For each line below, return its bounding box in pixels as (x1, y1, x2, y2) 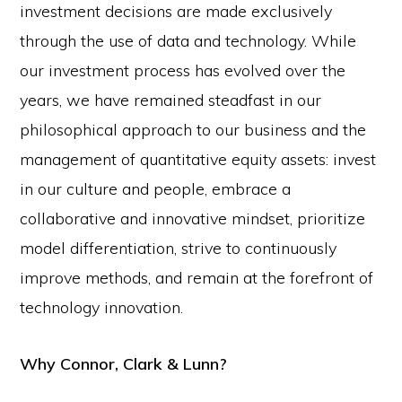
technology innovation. (20, 297, 184, 318)
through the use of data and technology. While (20, 31, 357, 51)
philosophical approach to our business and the (20, 119, 367, 140)
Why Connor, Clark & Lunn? (20, 354, 228, 374)
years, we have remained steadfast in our (20, 90, 322, 110)
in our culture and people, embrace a (20, 179, 292, 199)
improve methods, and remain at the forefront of (20, 267, 374, 288)
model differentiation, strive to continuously (20, 238, 337, 258)
